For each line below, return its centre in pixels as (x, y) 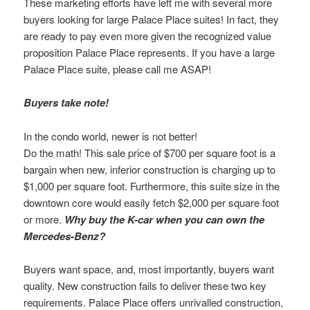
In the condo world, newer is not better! (111, 136)
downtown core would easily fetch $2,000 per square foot (152, 202)
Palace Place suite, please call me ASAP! (118, 69)
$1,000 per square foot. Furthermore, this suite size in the (152, 185)
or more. (44, 219)
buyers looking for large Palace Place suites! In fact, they (152, 19)
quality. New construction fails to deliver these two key (145, 285)
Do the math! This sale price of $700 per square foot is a (150, 152)
